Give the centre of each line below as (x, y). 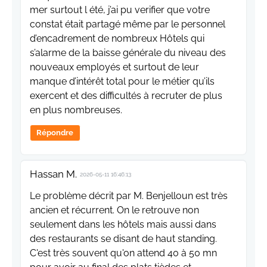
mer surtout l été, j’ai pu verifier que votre (120, 10)
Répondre (55, 133)
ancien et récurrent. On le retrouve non (114, 210)
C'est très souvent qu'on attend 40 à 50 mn (123, 253)
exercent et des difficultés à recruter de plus (126, 96)
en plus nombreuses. (76, 110)
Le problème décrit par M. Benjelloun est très (129, 196)
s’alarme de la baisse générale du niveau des (128, 53)
